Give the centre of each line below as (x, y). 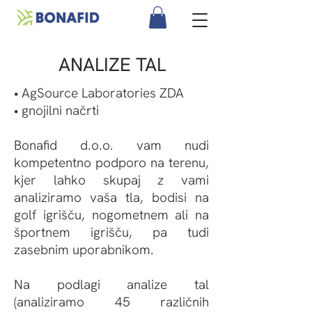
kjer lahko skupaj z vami (111, 180)
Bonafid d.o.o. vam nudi (111, 146)
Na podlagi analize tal (111, 285)
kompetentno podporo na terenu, (111, 163)
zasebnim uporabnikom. (84, 250)
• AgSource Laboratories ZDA (101, 93)
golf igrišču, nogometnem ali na (111, 215)
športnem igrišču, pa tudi (111, 233)
